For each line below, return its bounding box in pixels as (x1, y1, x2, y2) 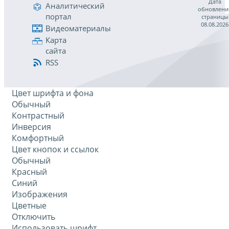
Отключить (12, 211, 55, 222)
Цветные (12, 200, 47, 211)
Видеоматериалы (45, 23, 111, 34)
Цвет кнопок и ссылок (12, 144, 99, 155)
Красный (12, 166, 47, 177)
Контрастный (12, 110, 64, 121)
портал (45, 11, 72, 21)
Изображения (12, 189, 67, 200)
